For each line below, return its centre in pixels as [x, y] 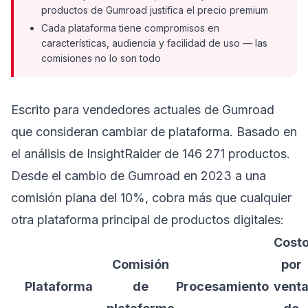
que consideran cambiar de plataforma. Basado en [154, 132]
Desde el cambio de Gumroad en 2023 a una [139, 176]
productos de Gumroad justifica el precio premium [155, 10]
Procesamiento [222, 286]
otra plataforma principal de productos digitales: [147, 220]
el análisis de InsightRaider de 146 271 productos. [151, 154]
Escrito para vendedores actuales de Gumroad [143, 110]
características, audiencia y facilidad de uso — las [154, 43]
